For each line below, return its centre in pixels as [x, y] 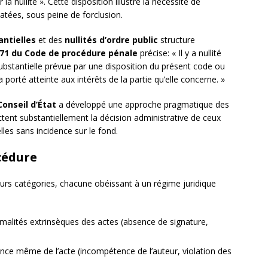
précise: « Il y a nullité [179, 53]
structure [176, 40]
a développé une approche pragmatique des [143, 105]
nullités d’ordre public [111, 40]
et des [50, 40]
